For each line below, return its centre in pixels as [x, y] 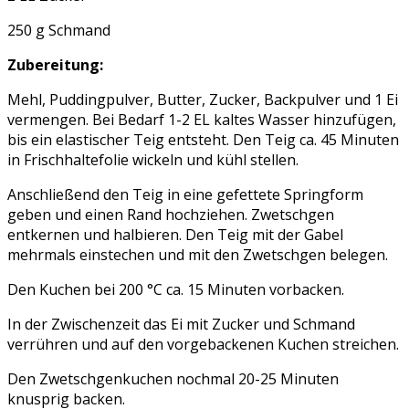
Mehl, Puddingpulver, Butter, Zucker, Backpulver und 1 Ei [203, 100]
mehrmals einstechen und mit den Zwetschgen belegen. [198, 255]
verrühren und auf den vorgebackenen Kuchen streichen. [203, 345]
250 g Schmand [59, 31]
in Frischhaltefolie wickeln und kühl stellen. [153, 160]
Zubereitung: [55, 65]
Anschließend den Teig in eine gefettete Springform [185, 195]
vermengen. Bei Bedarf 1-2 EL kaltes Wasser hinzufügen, [202, 120]
